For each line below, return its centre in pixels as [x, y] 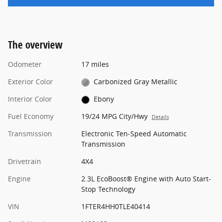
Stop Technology [108, 189]
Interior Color [30, 99]
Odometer [25, 64]
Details [160, 117]
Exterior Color [30, 82]
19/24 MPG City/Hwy [114, 116]
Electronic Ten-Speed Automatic [134, 134]
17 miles [95, 64]
